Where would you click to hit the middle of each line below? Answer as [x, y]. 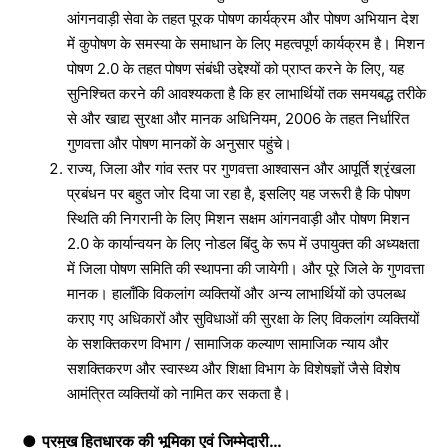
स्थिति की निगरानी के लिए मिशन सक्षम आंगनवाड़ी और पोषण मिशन [238, 218]
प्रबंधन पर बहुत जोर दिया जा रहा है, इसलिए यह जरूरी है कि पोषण [238, 193]
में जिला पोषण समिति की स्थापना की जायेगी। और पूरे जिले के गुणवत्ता [245, 268]
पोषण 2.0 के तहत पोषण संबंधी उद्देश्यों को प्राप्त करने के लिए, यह [235, 68]
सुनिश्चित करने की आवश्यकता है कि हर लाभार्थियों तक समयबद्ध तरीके [246, 93]
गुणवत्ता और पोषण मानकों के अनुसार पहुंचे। [179, 143]
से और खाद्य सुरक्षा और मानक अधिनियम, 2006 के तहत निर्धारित [238, 118]
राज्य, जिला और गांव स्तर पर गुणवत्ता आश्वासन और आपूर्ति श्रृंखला [241, 168]
